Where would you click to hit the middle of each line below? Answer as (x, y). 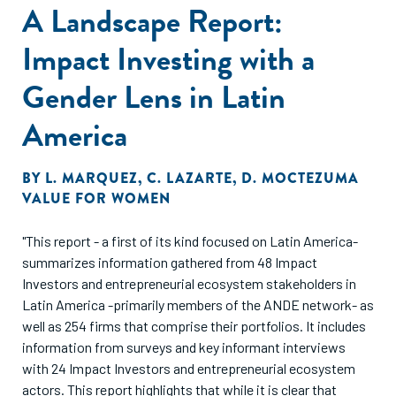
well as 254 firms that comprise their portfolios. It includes (194, 326)
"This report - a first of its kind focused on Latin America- (190, 241)
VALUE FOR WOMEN (96, 198)
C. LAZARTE (190, 178)
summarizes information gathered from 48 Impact (170, 262)
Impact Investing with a (168, 59)
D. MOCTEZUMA (300, 178)
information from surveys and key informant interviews (184, 347)
